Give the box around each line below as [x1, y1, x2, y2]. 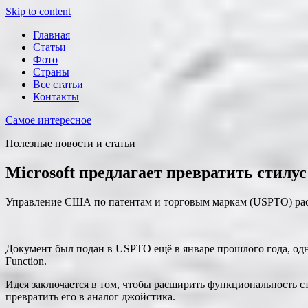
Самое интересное [5, 114, 91, 126]
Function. [5, 254, 47, 267]
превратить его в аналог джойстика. [5, 290, 175, 302]
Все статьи [33, 78, 83, 90]
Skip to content [5, 5, 71, 17]
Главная [33, 29, 70, 41]
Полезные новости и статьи [5, 137, 135, 149]
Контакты [33, 91, 79, 102]
